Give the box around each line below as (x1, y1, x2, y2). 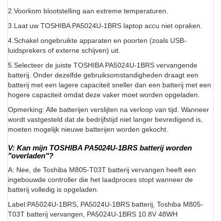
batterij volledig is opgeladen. (8, 185, 99, 194)
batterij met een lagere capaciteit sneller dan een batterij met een (8, 81, 211, 89)
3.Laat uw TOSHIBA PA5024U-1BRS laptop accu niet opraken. (8, 22, 202, 30)
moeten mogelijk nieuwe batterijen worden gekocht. (8, 125, 168, 134)
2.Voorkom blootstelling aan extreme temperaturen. (8, 7, 168, 15)
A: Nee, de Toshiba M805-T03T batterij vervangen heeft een (8, 166, 196, 174)
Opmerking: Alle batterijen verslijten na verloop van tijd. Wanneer (8, 106, 209, 114)
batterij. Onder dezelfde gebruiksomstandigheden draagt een (8, 71, 198, 79)
